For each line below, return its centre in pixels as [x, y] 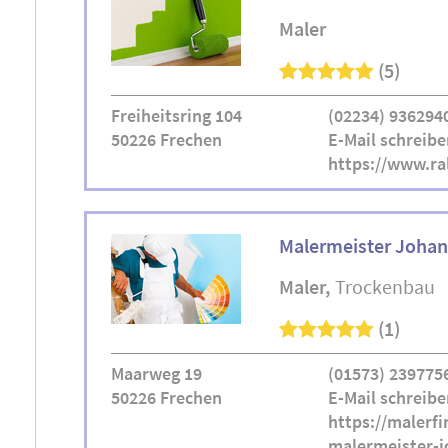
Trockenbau [385, 286]
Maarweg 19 [156, 373]
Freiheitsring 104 [176, 115]
